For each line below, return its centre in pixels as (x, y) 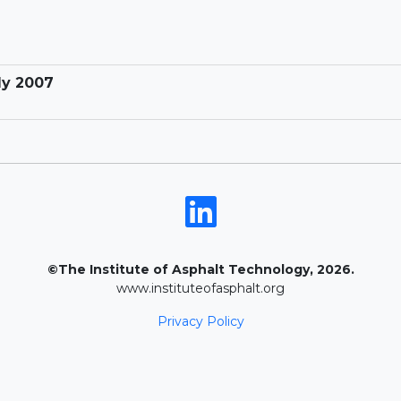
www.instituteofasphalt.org (200, 289)
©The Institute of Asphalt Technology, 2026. (200, 270)
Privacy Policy (200, 322)
